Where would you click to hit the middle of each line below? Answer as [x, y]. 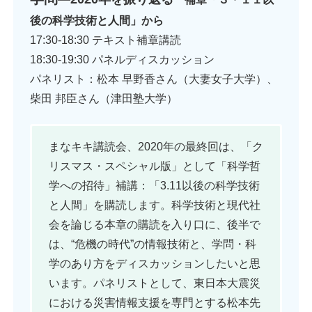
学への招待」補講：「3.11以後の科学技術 [154, 186]
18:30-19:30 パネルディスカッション [122, 59]
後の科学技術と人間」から [97, 20]
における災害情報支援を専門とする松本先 [155, 303]
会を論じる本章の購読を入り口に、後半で [155, 225]
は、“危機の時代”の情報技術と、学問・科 [153, 244]
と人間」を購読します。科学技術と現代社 [155, 205]
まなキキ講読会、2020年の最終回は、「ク [156, 147]
